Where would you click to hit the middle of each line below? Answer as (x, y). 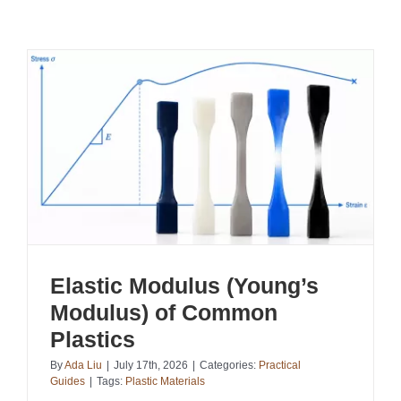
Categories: (229, 366)
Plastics (93, 340)
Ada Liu (83, 366)
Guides (68, 382)
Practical (280, 366)
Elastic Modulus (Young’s (184, 286)
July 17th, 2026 (151, 366)
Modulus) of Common (164, 313)
